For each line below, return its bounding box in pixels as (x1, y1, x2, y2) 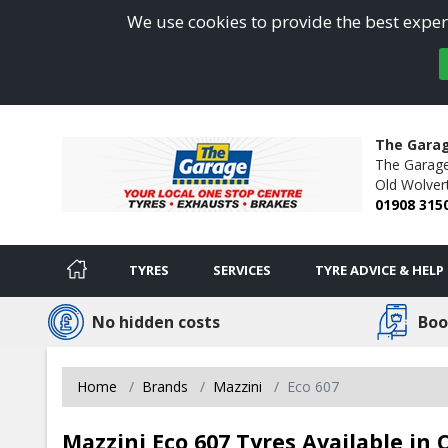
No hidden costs (92, 310, 220, 333)
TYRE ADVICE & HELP (315, 260, 444, 279)
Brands (142, 376, 188, 396)
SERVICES (213, 260, 271, 279)
